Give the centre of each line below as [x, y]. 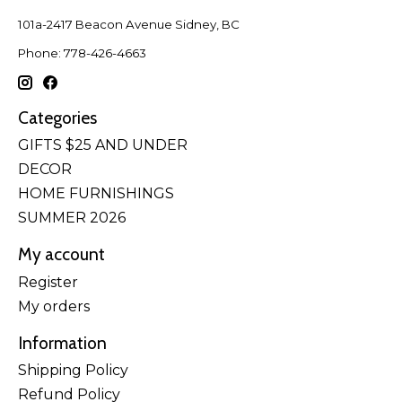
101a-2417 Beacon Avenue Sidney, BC [129, 25]
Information [62, 342]
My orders [54, 306]
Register [48, 282]
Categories [57, 117]
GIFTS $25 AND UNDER [103, 145]
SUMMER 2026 [72, 218]
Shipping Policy [73, 371]
